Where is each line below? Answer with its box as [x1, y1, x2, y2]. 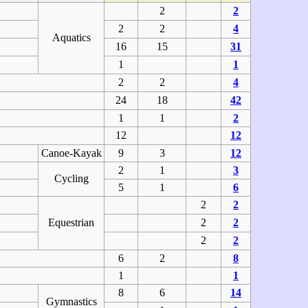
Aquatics [52, 32, 91, 43]
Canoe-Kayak [41, 147, 102, 159]
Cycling [54, 173, 89, 184]
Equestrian [48, 217, 94, 228]
